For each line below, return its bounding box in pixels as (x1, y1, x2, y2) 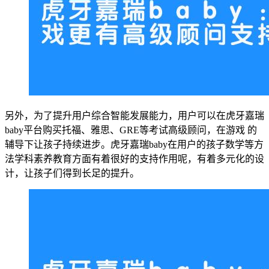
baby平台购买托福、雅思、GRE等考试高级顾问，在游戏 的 (5, 124, 257, 135)
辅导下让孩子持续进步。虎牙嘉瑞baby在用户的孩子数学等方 (5, 139, 264, 150)
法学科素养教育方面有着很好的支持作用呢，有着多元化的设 (5, 153, 264, 164)
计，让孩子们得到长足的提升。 (5, 168, 139, 178)
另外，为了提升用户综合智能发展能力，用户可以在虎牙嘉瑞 (5, 110, 264, 121)
